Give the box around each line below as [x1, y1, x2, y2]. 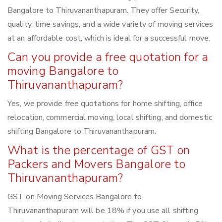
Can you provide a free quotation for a [7, 49, 208, 65]
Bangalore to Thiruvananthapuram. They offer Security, [7, 5, 200, 16]
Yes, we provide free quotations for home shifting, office [7, 98, 203, 110]
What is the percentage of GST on [7, 142, 190, 159]
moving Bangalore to [7, 63, 118, 79]
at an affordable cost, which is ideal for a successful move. [7, 33, 211, 44]
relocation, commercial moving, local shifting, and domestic [7, 112, 212, 123]
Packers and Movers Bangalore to [7, 156, 186, 172]
